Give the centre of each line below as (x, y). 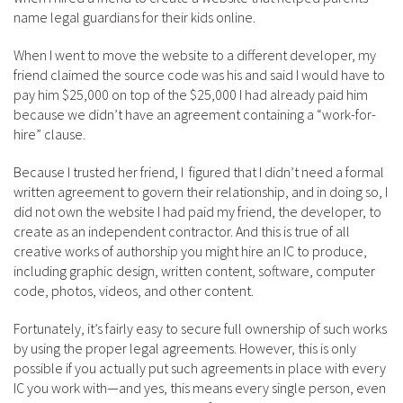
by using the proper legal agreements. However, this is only (185, 348)
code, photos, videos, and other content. (134, 291)
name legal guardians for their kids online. (134, 17)
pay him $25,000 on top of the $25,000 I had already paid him (191, 94)
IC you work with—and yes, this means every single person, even (200, 388)
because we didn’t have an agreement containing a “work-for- (195, 114)
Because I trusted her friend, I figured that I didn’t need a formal (199, 172)
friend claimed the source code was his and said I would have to (199, 75)
